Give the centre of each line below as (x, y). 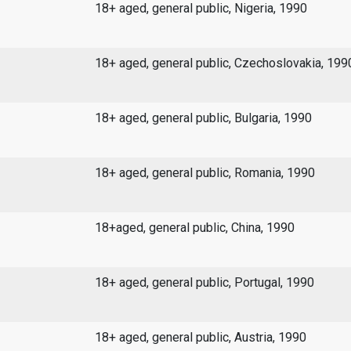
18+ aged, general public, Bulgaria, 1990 (203, 118)
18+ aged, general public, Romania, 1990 (204, 173)
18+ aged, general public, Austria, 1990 (200, 338)
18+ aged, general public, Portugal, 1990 (204, 283)
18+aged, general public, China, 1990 (194, 228)
